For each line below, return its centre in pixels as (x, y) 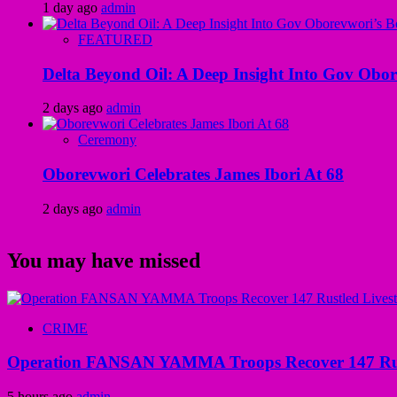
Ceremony (107, 140)
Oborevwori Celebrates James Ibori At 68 (193, 175)
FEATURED (115, 39)
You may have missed (104, 260)
